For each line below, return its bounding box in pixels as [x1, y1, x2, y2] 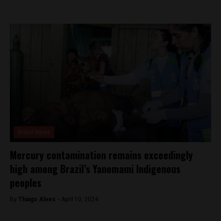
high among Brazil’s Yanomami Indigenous [10, 161, 181, 176]
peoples [10, 175, 41, 190]
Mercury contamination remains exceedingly [10, 147, 193, 162]
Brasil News [18, 129, 50, 136]
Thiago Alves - [18, 196, 61, 203]
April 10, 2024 [61, 196, 98, 203]
